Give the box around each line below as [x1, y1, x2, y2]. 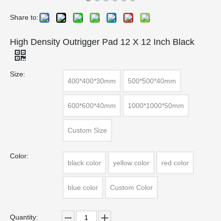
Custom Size [68, 126, 107, 135]
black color [68, 159, 101, 167]
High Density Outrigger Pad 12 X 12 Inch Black [10, 37, 194, 47]
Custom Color [110, 184, 153, 192]
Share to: [10, 13, 38, 22]
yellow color [113, 159, 149, 167]
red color [161, 159, 189, 167]
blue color [68, 184, 98, 192]
